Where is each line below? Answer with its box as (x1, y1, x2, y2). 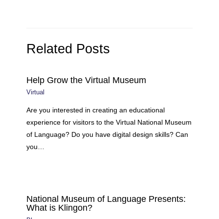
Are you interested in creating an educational (26, 106, 165, 114)
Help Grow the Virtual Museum (26, 74, 147, 85)
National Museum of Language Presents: (26, 194, 186, 204)
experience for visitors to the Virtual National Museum (26, 118, 192, 126)
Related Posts (26, 41, 110, 57)
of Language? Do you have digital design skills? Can (26, 131, 189, 138)
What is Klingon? (26, 202, 93, 213)
